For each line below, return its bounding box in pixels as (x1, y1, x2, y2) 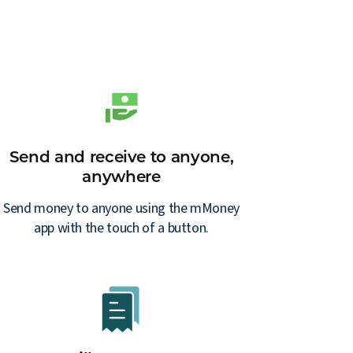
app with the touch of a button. (33, 217, 210, 238)
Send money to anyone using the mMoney (2, 198, 240, 218)
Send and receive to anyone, (9, 147, 234, 166)
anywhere (82, 166, 161, 186)
